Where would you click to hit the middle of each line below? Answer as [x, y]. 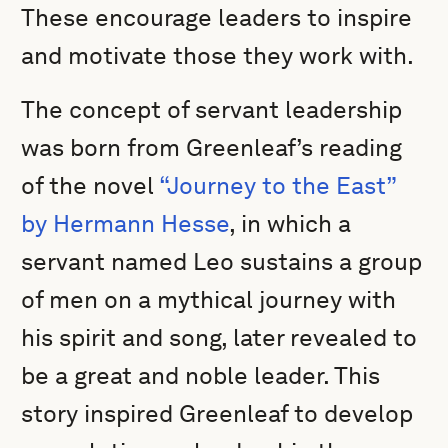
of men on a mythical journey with [209, 299]
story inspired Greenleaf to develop [217, 413]
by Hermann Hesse [125, 223]
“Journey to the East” [278, 185]
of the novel [90, 185]
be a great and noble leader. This [201, 375]
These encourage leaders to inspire [217, 17]
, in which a [290, 223]
